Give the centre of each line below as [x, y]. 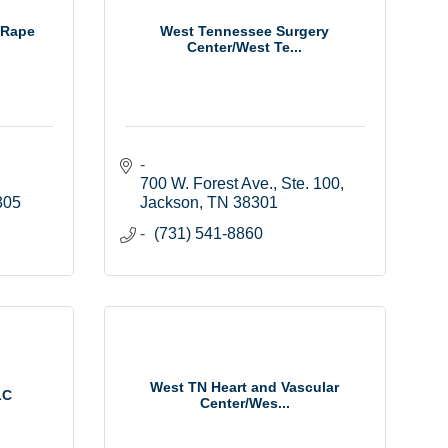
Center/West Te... [245, 46]
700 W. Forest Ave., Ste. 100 [239, 184]
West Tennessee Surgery [245, 30]
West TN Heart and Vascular [245, 386]
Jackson [169, 203]
